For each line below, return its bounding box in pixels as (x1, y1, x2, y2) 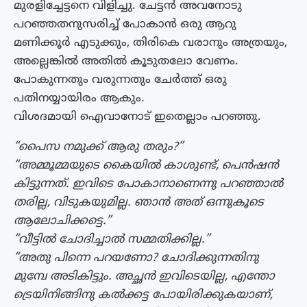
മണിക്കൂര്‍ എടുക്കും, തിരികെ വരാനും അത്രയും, (14, 35, 287, 51)
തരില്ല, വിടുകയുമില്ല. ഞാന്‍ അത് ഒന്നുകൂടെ (14, 195, 264, 210)
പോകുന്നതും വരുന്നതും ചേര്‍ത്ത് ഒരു (14, 72, 227, 88)
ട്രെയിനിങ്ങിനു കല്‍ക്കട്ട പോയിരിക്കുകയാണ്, (14, 287, 273, 303)
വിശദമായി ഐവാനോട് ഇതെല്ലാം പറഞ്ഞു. (14, 109, 261, 125)
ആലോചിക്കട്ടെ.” (14, 213, 111, 229)
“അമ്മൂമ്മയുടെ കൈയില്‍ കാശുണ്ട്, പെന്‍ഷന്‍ (14, 158, 279, 173)
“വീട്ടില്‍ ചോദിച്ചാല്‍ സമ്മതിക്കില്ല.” (14, 232, 210, 247)
